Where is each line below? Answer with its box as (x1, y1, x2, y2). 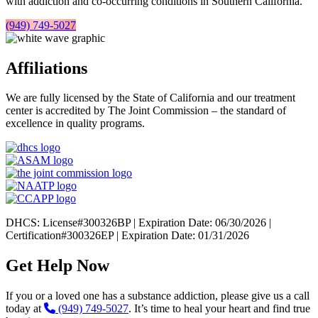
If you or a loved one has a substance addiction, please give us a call (6, 290, 309, 302)
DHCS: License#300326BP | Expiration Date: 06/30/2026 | (6, 216, 271, 229)
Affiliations (6, 58, 87, 77)
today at (6, 302, 44, 315)
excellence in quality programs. (6, 117, 145, 130)
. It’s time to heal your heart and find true (128, 302, 310, 315)
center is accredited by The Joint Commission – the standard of (6, 104, 286, 117)
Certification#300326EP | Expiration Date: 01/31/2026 (6, 229, 249, 242)
